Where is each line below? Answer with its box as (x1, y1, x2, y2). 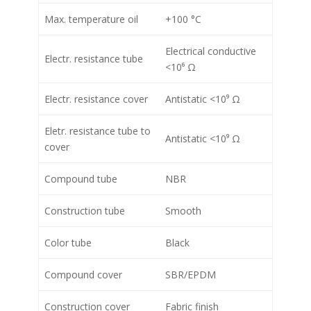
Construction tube (44, 204, 125, 218)
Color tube (44, 236, 92, 250)
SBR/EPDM (165, 268, 216, 282)
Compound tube (44, 172, 117, 186)
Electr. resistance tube (44, 52, 143, 66)
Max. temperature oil (44, 12, 138, 26)
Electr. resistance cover (44, 92, 148, 106)
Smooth (165, 204, 201, 218)
